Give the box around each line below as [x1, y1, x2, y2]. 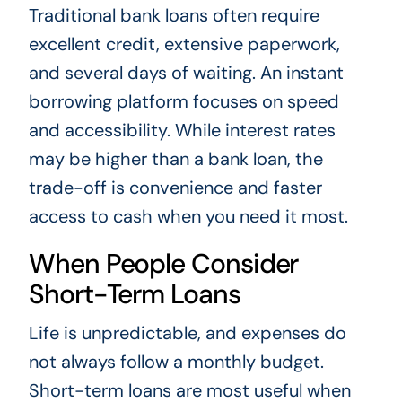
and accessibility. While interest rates [28, 118, 336, 143]
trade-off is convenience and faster [28, 176, 322, 200]
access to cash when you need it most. [28, 205, 348, 229]
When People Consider [28, 246, 299, 282]
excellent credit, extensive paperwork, [28, 32, 340, 57]
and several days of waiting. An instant [28, 61, 344, 85]
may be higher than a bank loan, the [28, 147, 323, 171]
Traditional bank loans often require [28, 4, 319, 28]
